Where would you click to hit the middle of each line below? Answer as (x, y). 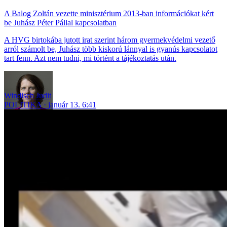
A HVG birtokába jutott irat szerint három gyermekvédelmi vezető (110, 40)
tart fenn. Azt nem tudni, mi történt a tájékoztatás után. (90, 58)
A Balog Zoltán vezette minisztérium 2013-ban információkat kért (109, 13)
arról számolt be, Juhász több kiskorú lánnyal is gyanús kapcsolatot (111, 49)
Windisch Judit (28, 95)
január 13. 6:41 (72, 104)
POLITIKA (23, 104)
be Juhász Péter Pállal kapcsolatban (60, 22)
